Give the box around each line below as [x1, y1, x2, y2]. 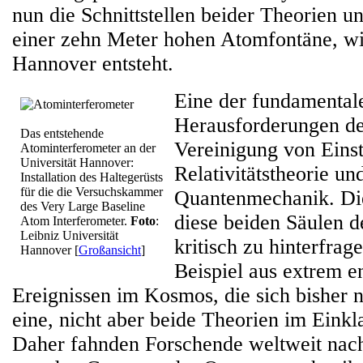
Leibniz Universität [20, 228, 118, 242]
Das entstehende [20, 126, 104, 140]
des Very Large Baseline [20, 199, 145, 213]
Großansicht [79, 243, 141, 257]
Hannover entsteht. [12, 52, 173, 75]
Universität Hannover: [20, 156, 134, 169]
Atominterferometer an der [20, 141, 156, 155]
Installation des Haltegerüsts [20, 170, 163, 184]
